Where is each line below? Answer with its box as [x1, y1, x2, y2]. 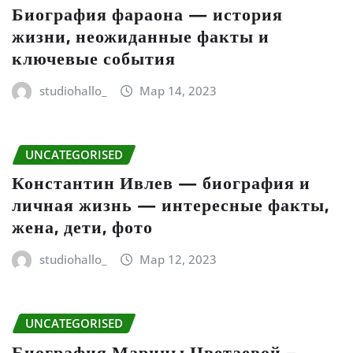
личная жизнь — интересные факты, [12, 188, 329, 222]
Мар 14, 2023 [139, 82, 217, 98]
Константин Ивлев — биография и [12, 166, 310, 200]
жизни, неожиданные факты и [12, 19, 269, 53]
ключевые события [12, 41, 176, 75]
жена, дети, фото [12, 210, 153, 244]
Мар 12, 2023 [139, 251, 217, 268]
